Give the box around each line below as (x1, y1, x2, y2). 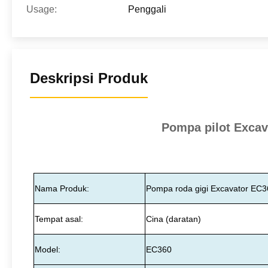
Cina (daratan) (146, 214, 202, 224)
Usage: (26, 4, 57, 14)
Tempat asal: (35, 214, 84, 224)
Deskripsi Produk (30, 70, 148, 86)
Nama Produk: (35, 184, 90, 193)
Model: (35, 245, 61, 254)
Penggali (128, 4, 166, 14)
